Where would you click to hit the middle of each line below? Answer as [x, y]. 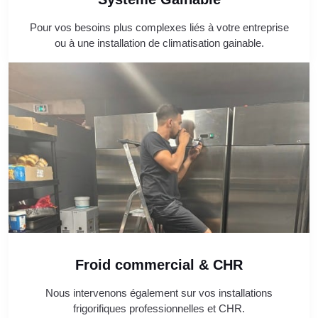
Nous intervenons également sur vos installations [159, 293]
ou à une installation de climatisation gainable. [159, 43]
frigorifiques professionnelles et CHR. [159, 309]
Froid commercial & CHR [159, 265]
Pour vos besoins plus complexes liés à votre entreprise [159, 28]
